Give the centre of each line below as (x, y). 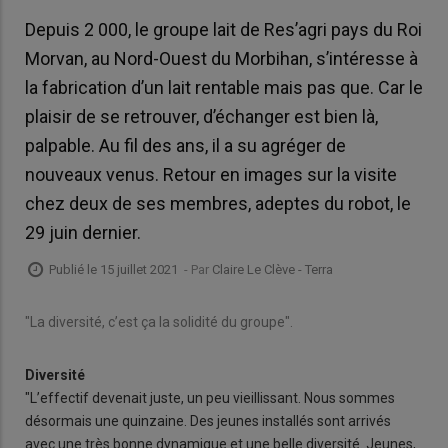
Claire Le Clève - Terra (272, 269)
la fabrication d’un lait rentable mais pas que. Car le (224, 88)
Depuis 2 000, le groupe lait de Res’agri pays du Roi (223, 30)
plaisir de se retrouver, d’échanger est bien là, (201, 117)
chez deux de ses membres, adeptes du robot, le (218, 204)
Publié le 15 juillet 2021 (113, 269)
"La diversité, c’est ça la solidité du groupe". (159, 321)
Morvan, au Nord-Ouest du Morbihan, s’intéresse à (221, 59)
